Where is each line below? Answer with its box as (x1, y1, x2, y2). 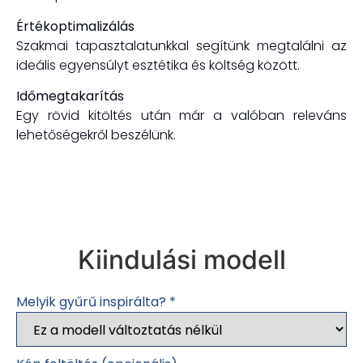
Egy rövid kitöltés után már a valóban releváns (16, 106, 347, 126)
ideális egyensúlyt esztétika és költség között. (16, 55, 300, 75)
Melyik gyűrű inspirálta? (16, 293, 169, 312)
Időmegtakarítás (16, 87, 124, 106)
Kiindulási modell (77, 243, 286, 275)
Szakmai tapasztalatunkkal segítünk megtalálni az (16, 36, 347, 55)
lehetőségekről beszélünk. (16, 126, 176, 145)
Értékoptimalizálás (16, 16, 135, 36)
